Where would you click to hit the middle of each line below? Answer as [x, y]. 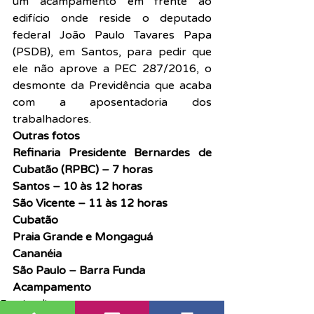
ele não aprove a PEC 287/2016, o [112, 69]
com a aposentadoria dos [112, 102]
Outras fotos [46, 136]
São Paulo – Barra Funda [79, 271]
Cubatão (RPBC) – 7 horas [83, 170]
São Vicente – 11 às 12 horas [90, 203]
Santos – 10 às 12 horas [77, 186]
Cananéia [37, 254]
